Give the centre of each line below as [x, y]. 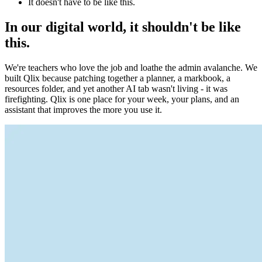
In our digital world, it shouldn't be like [123, 27]
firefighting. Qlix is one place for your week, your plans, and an [122, 99]
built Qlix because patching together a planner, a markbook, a [118, 78]
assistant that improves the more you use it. [83, 109]
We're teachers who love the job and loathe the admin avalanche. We [131, 67]
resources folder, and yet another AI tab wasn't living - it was [116, 88]
